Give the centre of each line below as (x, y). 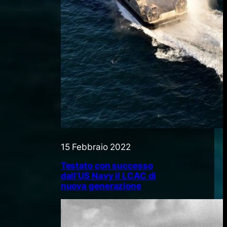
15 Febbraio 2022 (96, 147)
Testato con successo (107, 165)
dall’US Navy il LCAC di (108, 176)
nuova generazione (101, 186)
